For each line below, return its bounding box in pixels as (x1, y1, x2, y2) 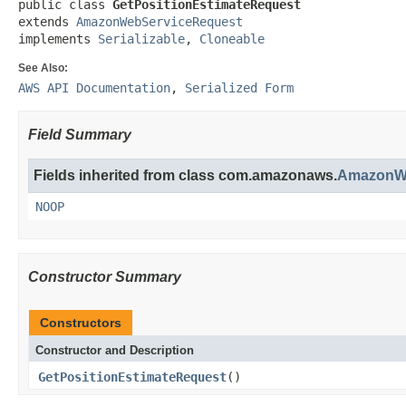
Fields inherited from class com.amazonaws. (34, 168, 337, 183)
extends (18, 14, 76, 29)
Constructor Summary (28, 269, 181, 285)
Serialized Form (185, 81, 294, 95)
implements (18, 32, 98, 46)
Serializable (98, 32, 185, 46)
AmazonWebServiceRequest (76, 14, 243, 29)
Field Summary (28, 127, 131, 142)
